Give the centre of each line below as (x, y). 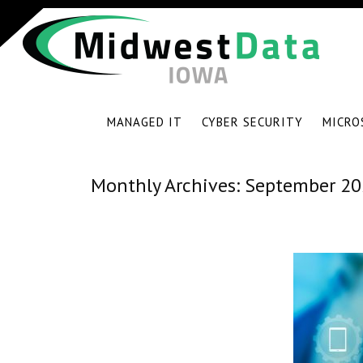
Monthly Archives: (168, 185)
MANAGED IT (144, 122)
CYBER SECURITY (252, 122)
